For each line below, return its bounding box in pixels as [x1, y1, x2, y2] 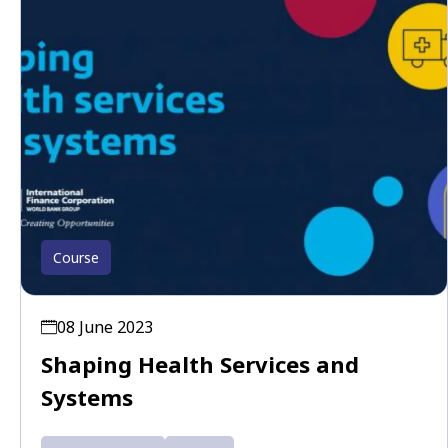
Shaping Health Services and [41, 349, 359, 380]
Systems [41, 382, 133, 413]
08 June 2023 [57, 316, 153, 339]
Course [53, 248, 99, 268]
